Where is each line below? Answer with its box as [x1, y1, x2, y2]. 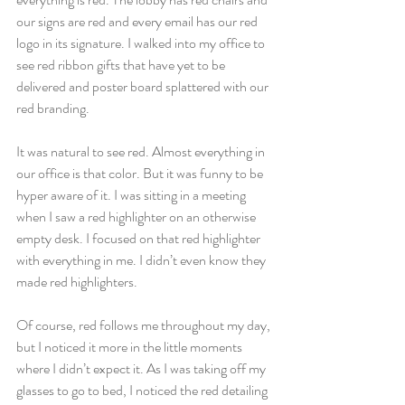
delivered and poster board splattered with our [16, 76, 271, 97]
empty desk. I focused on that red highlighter [16, 228, 263, 249]
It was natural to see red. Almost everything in [16, 141, 268, 162]
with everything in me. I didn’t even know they [16, 250, 268, 270]
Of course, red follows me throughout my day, [16, 315, 273, 335]
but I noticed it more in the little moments [16, 336, 245, 357]
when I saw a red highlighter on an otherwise [16, 206, 259, 227]
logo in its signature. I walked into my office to [16, 33, 268, 53]
